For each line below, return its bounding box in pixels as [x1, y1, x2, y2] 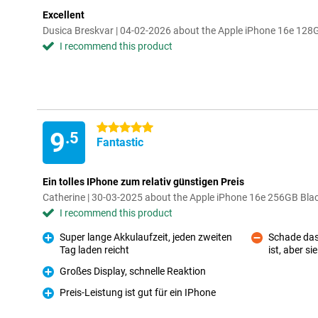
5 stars [97, 122, 127, 133]
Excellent [43, 9, 84, 21]
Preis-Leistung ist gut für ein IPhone [60, 287, 216, 298]
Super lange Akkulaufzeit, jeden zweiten [60, 231, 232, 243]
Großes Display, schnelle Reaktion [60, 265, 206, 277]
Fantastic [97, 136, 143, 149]
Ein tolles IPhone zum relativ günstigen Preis [43, 176, 244, 187]
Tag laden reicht [60, 244, 129, 256]
